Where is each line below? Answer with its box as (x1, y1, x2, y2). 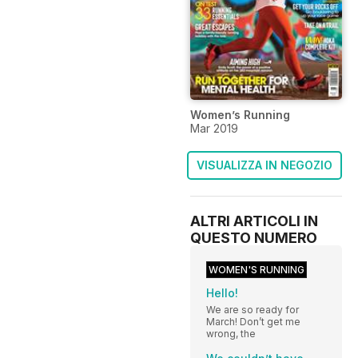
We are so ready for (206, 304, 299, 316)
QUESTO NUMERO (190, 229, 317, 247)
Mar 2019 (190, 121, 238, 136)
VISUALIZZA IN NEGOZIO (197, 158, 332, 173)
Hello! (206, 286, 238, 300)
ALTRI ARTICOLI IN (190, 213, 318, 230)
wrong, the (206, 328, 256, 340)
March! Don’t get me (206, 316, 300, 328)
